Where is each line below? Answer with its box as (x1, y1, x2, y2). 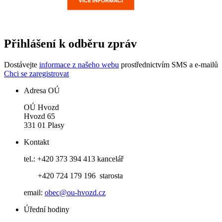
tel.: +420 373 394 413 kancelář (24, 154, 123, 163)
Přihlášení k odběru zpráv (4, 37, 137, 50)
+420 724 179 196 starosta (24, 171, 123, 180)
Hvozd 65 (24, 111, 55, 120)
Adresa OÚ (24, 86, 60, 95)
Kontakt (24, 137, 49, 146)
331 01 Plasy (24, 120, 64, 129)
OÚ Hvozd (24, 103, 59, 111)
